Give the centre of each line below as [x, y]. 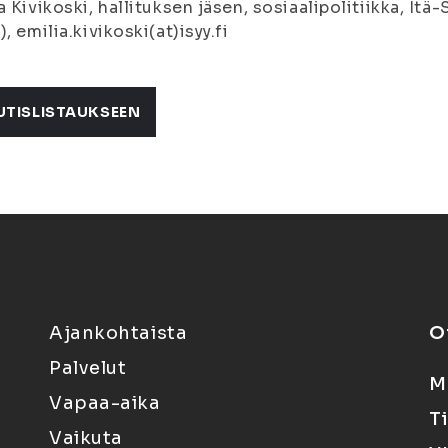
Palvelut [88, 368]
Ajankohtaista [118, 333]
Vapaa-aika [105, 403]
